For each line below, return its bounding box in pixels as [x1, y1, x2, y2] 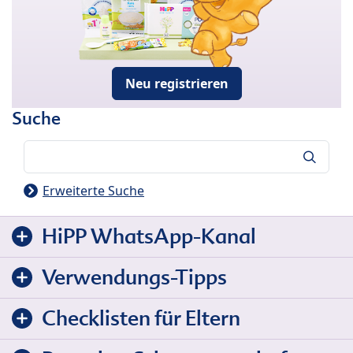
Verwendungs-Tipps [42, 263, 227, 291]
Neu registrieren [124, 74, 229, 92]
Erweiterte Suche [43, 181, 144, 199]
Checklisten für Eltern [42, 304, 240, 332]
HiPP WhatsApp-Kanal [42, 222, 256, 250]
